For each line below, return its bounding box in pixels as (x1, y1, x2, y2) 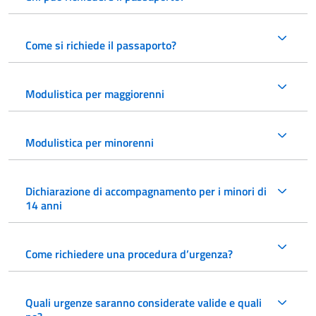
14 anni (25, 197, 62, 214)
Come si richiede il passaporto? (25, 37, 176, 54)
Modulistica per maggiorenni (25, 85, 164, 102)
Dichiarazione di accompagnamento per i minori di (25, 183, 267, 200)
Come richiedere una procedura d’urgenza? (25, 245, 233, 262)
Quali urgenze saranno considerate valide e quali (25, 294, 262, 311)
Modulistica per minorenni (25, 134, 154, 151)
